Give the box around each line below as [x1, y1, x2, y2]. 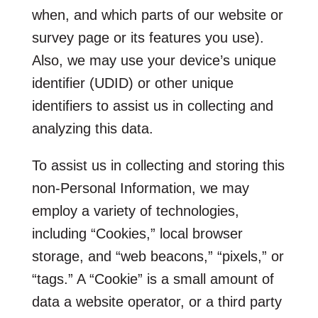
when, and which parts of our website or [31, 6, 283, 23]
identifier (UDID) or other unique [31, 75, 234, 91]
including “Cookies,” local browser [31, 225, 243, 241]
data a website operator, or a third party [31, 293, 282, 309]
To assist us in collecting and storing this [31, 157, 285, 173]
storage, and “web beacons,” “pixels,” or [31, 248, 284, 264]
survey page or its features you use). [31, 29, 264, 45]
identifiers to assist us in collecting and [31, 97, 273, 114]
